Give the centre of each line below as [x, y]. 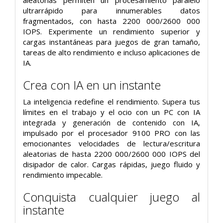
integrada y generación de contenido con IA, [111, 123]
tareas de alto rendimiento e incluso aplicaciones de [111, 52]
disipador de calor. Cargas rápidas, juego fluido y [111, 165]
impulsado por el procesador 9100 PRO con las [111, 133]
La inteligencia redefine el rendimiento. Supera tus [111, 102]
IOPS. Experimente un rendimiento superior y [111, 31]
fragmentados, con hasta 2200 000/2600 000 [111, 21]
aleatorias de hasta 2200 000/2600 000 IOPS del [111, 154]
